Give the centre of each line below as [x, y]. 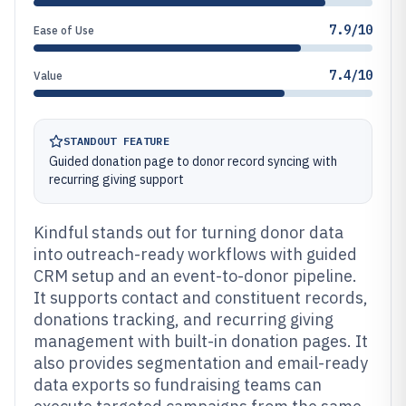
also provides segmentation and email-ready [201, 363]
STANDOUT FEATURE [116, 141]
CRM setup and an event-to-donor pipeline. [195, 276]
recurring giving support [116, 179]
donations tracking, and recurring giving [184, 319]
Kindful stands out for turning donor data [188, 232]
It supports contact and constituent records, [201, 298]
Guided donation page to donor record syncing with [193, 161]
